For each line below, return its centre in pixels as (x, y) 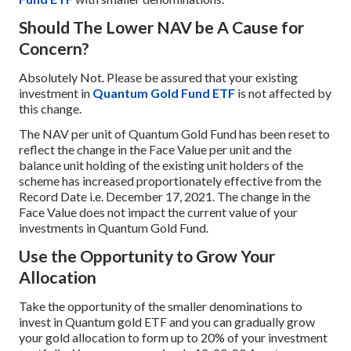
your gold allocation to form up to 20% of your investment (173, 337)
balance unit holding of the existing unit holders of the (161, 165)
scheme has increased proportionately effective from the (170, 181)
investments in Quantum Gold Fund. (114, 228)
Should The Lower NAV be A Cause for (161, 27)
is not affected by (283, 92)
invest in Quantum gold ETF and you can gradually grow (167, 321)
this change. (50, 108)
